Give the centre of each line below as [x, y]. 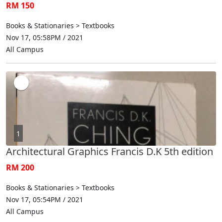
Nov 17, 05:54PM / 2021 [45, 199]
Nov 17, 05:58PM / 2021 [45, 37]
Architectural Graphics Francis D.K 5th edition [110, 151]
